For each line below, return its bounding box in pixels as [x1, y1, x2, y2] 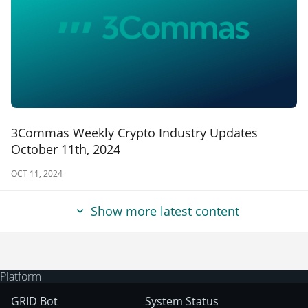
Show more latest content [90, 203, 239, 220]
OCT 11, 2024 [11, 167, 63, 179]
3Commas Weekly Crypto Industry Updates [11, 124, 258, 141]
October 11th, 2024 [11, 140, 120, 157]
